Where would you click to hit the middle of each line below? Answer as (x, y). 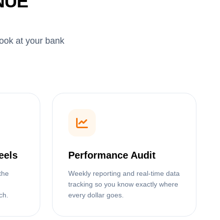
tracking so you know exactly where (123, 184)
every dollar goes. (96, 195)
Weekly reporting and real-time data (124, 174)
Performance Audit (112, 155)
